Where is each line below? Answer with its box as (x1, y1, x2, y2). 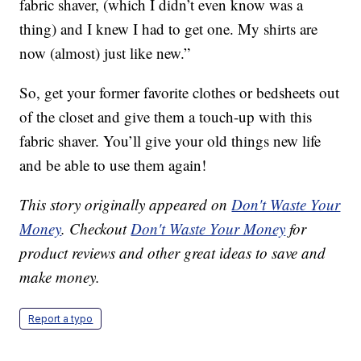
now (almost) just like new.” (19, 43, 191, 64)
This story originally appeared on (19, 194, 232, 215)
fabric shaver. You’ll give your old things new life (19, 131, 322, 151)
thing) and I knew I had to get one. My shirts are (19, 19, 318, 39)
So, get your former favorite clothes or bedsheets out (19, 82, 340, 103)
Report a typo (28, 313, 93, 326)
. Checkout (61, 218, 131, 239)
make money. (19, 267, 101, 288)
